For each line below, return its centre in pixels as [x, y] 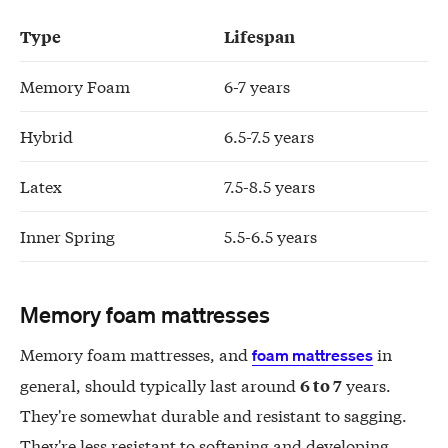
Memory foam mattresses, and [136, 353]
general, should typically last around [160, 384]
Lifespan [259, 36]
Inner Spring [67, 236]
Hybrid [46, 136]
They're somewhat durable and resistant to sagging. [213, 414]
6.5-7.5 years [269, 136]
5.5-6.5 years [270, 236]
